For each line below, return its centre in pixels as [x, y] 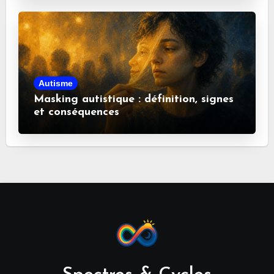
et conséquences [76, 112]
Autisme [55, 83]
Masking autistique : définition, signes [133, 99]
